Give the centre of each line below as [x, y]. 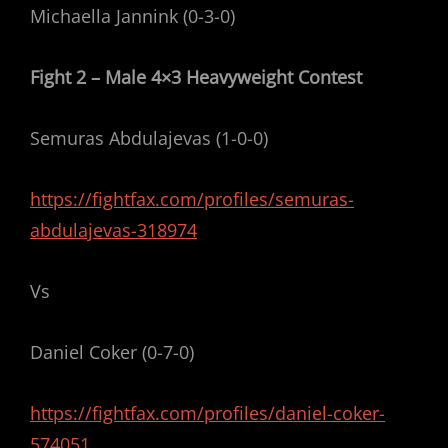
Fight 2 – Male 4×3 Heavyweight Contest [196, 77]
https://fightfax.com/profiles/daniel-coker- [207, 413]
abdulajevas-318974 [113, 230]
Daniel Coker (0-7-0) [112, 352]
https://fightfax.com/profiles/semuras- [192, 199]
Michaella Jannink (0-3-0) [132, 16]
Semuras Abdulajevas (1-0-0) [151, 138]
